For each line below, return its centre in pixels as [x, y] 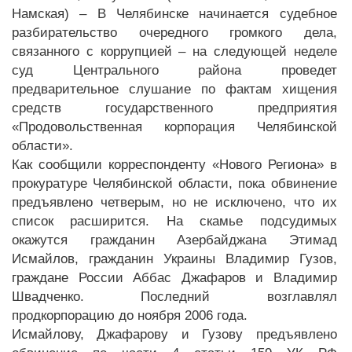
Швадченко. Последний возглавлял [174, 297]
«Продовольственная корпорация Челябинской [174, 127]
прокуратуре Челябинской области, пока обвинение [174, 183]
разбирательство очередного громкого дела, [174, 33]
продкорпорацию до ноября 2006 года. [130, 315]
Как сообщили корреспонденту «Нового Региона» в [174, 165]
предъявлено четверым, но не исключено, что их [174, 202]
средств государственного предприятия [174, 108]
